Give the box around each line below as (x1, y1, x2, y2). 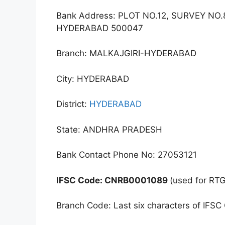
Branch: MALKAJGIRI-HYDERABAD (56, 48, 196, 59)
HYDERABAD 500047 (56, 23, 143, 33)
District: (56, 99, 89, 109)
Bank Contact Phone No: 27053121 (56, 150, 197, 160)
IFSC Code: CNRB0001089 (56, 175, 170, 185)
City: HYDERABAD (56, 73, 129, 84)
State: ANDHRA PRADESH (56, 124, 162, 135)
